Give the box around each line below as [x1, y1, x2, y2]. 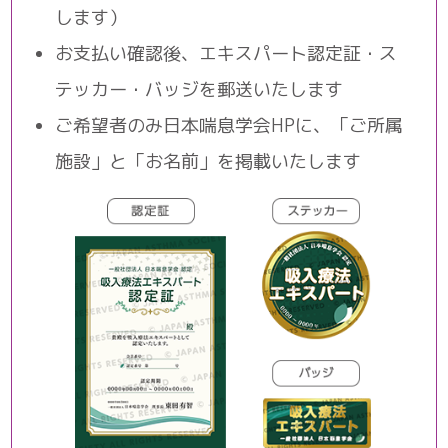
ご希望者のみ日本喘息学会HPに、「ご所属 [55, 113, 404, 139]
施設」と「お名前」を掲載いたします [55, 149, 362, 175]
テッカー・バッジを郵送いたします [55, 77, 344, 103]
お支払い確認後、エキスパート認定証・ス [55, 41, 398, 67]
